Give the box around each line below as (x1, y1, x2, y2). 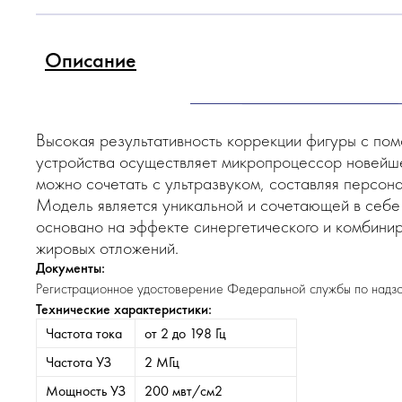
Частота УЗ (46, 353, 111, 371)
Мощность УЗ (46, 381, 126, 400)
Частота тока (46, 324, 122, 343)
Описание (45, 46, 136, 74)
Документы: (36, 258, 105, 277)
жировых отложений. (36, 236, 179, 259)
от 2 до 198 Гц (144, 324, 226, 343)
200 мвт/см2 (144, 381, 223, 400)
